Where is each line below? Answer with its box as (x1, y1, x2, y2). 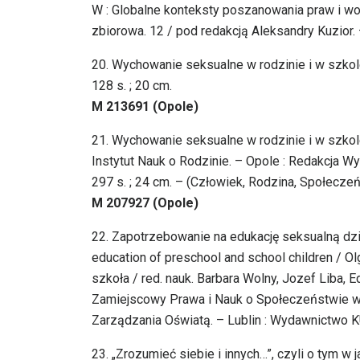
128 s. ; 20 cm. (92, 78, 172, 94)
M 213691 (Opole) (92, 99, 198, 115)
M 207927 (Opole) (92, 195, 198, 211)
